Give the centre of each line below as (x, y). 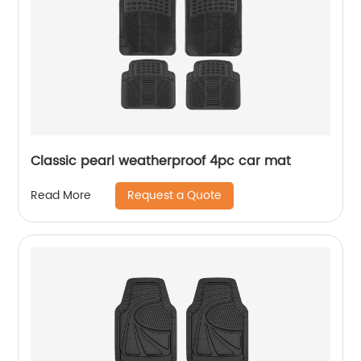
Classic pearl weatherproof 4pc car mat (161, 161)
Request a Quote (175, 195)
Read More (61, 196)
